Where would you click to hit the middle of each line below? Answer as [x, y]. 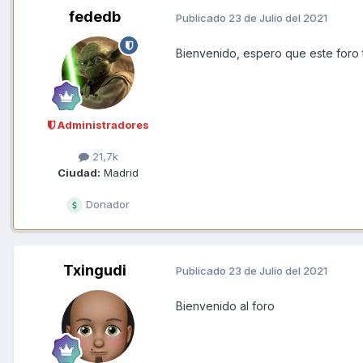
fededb [95, 17]
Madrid [120, 172]
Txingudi [95, 270]
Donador [106, 204]
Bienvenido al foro [227, 305]
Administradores [102, 125]
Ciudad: [79, 172]
